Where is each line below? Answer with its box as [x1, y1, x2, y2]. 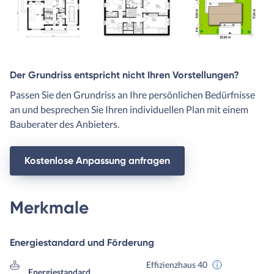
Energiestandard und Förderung [10, 236, 154, 248]
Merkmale [10, 197, 89, 218]
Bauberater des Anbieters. [10, 117, 119, 130]
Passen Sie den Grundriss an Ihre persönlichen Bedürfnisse [10, 88, 255, 100]
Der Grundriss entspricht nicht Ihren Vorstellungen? [10, 68, 239, 81]
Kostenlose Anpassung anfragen [24, 154, 170, 166]
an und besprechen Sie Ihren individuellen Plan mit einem [10, 103, 248, 115]
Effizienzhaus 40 [146, 259, 207, 270]
